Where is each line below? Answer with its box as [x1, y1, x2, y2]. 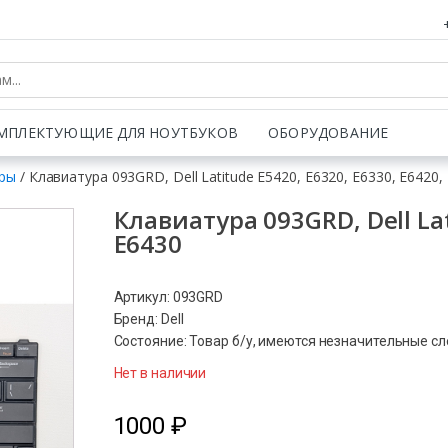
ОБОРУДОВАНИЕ [268, 123, 389, 142]
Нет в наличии [113, 365, 207, 381]
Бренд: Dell [113, 311, 184, 327]
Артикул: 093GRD [113, 289, 224, 305]
